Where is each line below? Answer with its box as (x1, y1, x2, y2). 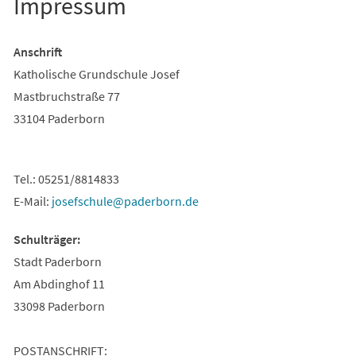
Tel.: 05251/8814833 (13, 170, 119, 187)
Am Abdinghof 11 (13, 275, 105, 292)
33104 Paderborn (13, 110, 105, 126)
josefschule (51, 192, 113, 209)
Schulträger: (13, 230, 80, 247)
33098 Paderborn (13, 297, 105, 314)
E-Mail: (13, 192, 52, 209)
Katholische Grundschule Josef (13, 65, 180, 82)
